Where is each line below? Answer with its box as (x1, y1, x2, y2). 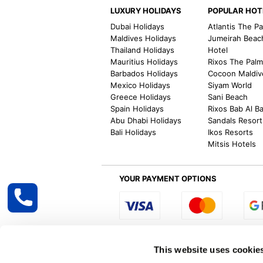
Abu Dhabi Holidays (110, 115, 182, 125)
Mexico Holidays (110, 80, 171, 90)
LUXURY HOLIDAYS (110, 5, 182, 15)
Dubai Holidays (110, 21, 165, 31)
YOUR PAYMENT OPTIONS (119, 173, 217, 183)
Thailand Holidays (110, 45, 175, 55)
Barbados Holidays (110, 68, 178, 78)
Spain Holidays (110, 103, 164, 113)
